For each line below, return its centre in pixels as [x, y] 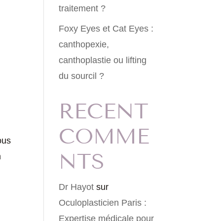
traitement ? [82, 9]
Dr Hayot [76, 187]
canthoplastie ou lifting [103, 60]
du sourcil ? [82, 76]
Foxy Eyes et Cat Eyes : [106, 29]
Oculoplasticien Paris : [103, 203]
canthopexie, [84, 45]
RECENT [104, 111]
